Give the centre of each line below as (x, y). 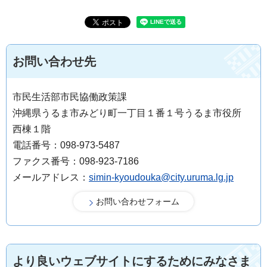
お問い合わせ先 (54, 61)
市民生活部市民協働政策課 (70, 97)
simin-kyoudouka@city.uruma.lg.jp (161, 177)
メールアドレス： (51, 177)
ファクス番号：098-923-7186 (76, 161)
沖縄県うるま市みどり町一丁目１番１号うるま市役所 (132, 113)
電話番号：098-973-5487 (66, 145)
